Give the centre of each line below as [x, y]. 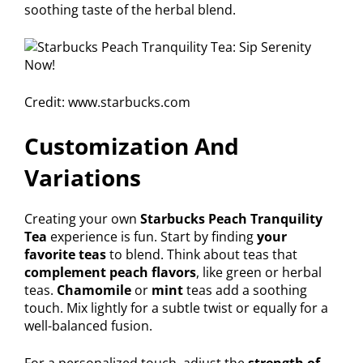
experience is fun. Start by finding [152, 237]
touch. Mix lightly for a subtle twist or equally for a [176, 308]
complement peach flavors [110, 273]
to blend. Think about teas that [202, 255]
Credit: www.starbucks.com [107, 102]
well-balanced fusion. [88, 326]
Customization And [132, 146]
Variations [83, 178]
